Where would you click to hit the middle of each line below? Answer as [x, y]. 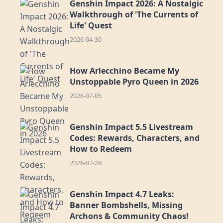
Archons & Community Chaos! [129, 216]
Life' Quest [91, 25]
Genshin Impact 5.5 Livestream [131, 127]
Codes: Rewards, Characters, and [135, 138]
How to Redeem [101, 149]
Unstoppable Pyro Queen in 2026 [134, 82]
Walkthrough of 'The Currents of [134, 14]
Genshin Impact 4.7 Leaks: [122, 194]
